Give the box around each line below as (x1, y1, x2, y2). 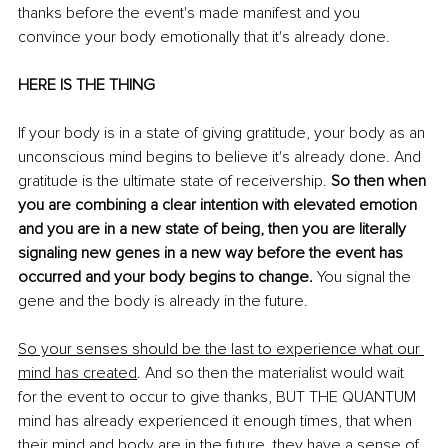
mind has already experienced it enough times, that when (18, 411, 416, 432)
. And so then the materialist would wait (137, 363, 408, 384)
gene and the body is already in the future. (18, 291, 312, 312)
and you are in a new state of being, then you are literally (18, 219, 410, 240)
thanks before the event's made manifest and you (18, 3, 364, 24)
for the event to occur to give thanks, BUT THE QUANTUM (18, 387, 420, 408)
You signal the (313, 267, 415, 288)
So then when (331, 171, 430, 192)
